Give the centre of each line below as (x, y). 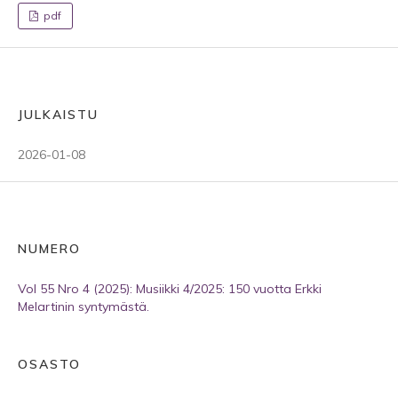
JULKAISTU (58, 115)
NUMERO (49, 249)
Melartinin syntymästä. (84, 306)
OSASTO (49, 364)
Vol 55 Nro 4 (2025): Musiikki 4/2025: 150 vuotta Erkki (170, 289)
